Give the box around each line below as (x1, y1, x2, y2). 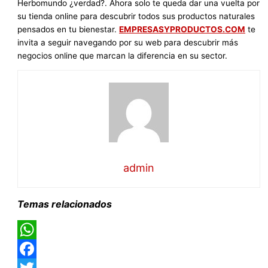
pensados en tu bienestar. (17, 24, 120, 34)
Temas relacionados (17, 198, 112, 211)
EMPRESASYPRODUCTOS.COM (119, 24, 246, 34)
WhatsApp (17, 244, 57, 254)
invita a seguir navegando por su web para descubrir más (17, 37, 239, 47)
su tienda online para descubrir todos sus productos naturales (17, 11, 255, 21)
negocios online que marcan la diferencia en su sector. (17, 50, 228, 60)
